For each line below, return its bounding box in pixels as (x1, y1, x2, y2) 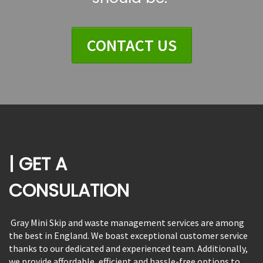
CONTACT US (86, 34, 177, 56)
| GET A (9, 151, 72, 177)
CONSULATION (9, 178, 129, 203)
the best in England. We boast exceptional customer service (9, 229, 248, 241)
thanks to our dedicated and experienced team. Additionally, (9, 242, 248, 254)
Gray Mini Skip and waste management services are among (9, 216, 244, 228)
